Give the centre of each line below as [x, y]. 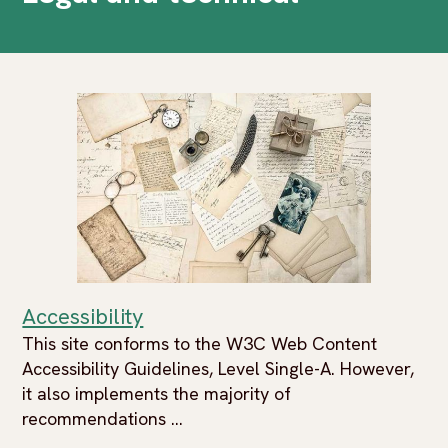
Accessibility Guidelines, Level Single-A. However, [218, 368]
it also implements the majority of [157, 393]
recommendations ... [103, 418]
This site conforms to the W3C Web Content [200, 343]
